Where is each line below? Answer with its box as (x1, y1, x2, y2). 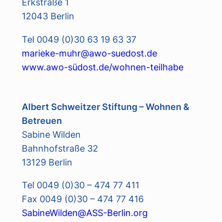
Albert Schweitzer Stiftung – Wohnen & (21, 101, 189, 112)
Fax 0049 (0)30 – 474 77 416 (21, 193, 144, 204)
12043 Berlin (21, 10, 74, 22)
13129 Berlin (21, 156, 72, 167)
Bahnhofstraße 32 (21, 142, 98, 154)
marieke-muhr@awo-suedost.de (21, 47, 157, 58)
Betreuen (21, 114, 62, 126)
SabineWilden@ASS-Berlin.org (21, 207, 148, 218)
